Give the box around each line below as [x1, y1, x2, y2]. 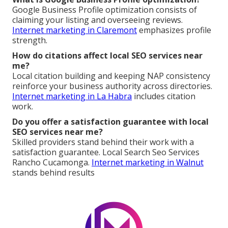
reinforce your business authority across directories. [12, 80, 212, 92]
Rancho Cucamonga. [12, 157, 92, 168]
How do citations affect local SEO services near [12, 50, 203, 62]
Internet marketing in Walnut [92, 157, 204, 168]
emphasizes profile [137, 24, 211, 36]
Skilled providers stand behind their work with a [12, 136, 194, 148]
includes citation [132, 91, 195, 102]
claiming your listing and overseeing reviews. [12, 14, 183, 26]
